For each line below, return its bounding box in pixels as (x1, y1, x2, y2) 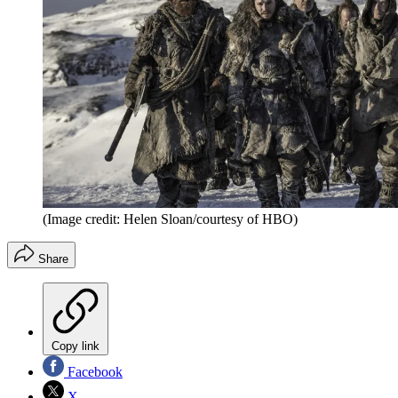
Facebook (64, 363, 123, 379)
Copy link (52, 338, 99, 353)
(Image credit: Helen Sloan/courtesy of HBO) (43, 211, 298, 227)
